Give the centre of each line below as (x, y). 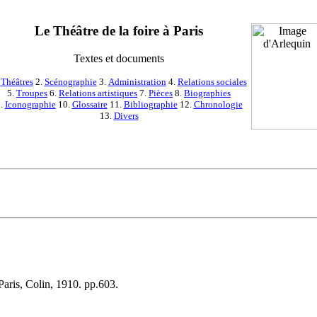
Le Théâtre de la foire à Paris (119, 31)
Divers (126, 115)
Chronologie (218, 104)
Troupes (32, 93)
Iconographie (30, 104)
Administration (137, 81)
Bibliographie (150, 104)
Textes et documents (119, 58)
